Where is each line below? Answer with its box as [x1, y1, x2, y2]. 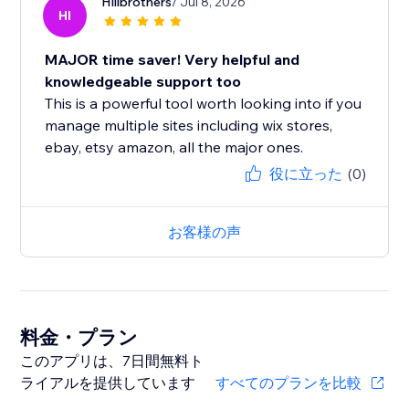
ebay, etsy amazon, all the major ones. [45, 138, 304, 157]
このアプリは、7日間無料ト [20, 351, 204, 371]
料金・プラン [20, 325, 139, 350]
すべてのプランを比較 [215, 373, 362, 393]
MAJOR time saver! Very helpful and [45, 50, 300, 69]
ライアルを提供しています [20, 373, 196, 393]
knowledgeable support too [45, 72, 242, 91]
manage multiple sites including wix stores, [45, 116, 333, 135]
